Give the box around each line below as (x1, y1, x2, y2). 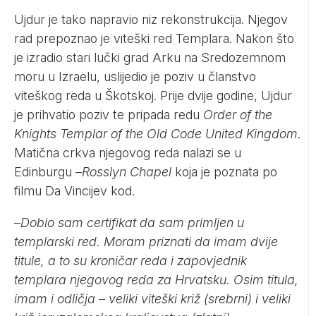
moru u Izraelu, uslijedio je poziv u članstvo (14, 68, 256, 84)
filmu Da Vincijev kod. (14, 183, 135, 198)
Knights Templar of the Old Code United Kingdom (14, 126, 298, 141)
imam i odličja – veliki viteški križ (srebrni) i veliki (14, 291, 291, 306)
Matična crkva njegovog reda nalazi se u (14, 145, 241, 160)
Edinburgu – (14, 164, 82, 179)
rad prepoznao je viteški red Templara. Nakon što (14, 30, 294, 46)
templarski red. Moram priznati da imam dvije (14, 233, 278, 249)
